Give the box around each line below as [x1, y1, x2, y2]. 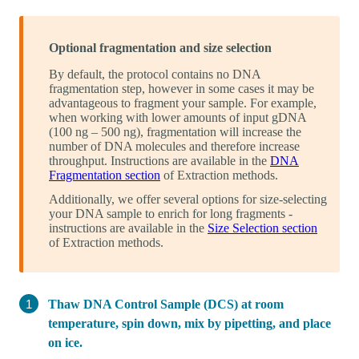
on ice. [48, 335, 83, 349]
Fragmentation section [49, 167, 160, 182]
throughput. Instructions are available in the [49, 153, 270, 167]
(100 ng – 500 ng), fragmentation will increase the [49, 124, 301, 139]
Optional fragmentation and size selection [49, 40, 272, 54]
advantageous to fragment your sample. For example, [49, 95, 317, 110]
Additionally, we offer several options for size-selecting [49, 192, 327, 206]
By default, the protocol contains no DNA [49, 67, 260, 81]
